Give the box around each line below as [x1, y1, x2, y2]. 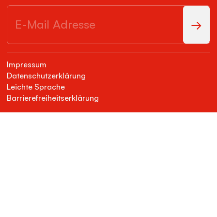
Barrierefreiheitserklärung [7, 93, 99, 103]
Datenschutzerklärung [7, 71, 86, 81]
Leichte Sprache [7, 82, 65, 92]
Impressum [7, 60, 46, 70]
